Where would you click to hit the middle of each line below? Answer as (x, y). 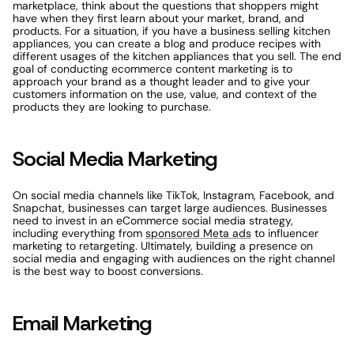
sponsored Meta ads (198, 233)
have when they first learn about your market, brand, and (158, 18)
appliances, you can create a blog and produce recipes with (167, 43)
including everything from (79, 233)
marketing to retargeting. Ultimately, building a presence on (163, 246)
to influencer (285, 233)
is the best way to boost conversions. (108, 271)
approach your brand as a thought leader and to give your (161, 81)
